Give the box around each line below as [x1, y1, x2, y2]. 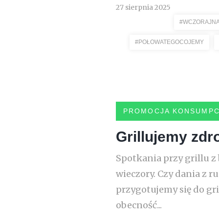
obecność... [116, 199, 162, 211]
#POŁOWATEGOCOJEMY [135, 39, 204, 45]
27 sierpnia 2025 [116, 3, 171, 12]
